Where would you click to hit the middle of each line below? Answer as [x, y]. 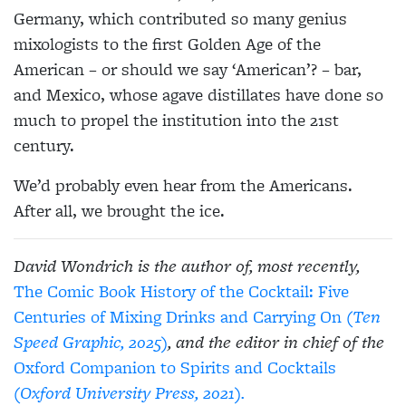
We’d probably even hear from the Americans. [183, 185]
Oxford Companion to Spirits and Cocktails [175, 367]
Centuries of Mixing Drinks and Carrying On [178, 316]
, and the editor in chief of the [276, 342]
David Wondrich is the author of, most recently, [187, 266]
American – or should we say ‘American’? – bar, [188, 69]
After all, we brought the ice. [121, 210]
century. [44, 145]
